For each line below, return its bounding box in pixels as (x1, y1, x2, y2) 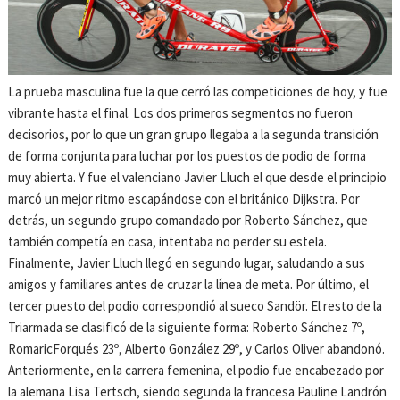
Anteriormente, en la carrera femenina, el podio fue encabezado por (8, 361, 385, 379)
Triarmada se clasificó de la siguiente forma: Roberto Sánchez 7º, (8, 318, 366, 336)
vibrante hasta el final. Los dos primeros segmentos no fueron (8, 104, 354, 121)
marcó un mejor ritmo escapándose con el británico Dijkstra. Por (8, 189, 361, 207)
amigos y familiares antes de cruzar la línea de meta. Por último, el (8, 275, 370, 293)
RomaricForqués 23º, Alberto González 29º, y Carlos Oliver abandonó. (8, 339, 386, 357)
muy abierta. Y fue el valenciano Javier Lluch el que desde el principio (8, 168, 387, 186)
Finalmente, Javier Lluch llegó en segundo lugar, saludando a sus (8, 254, 366, 271)
